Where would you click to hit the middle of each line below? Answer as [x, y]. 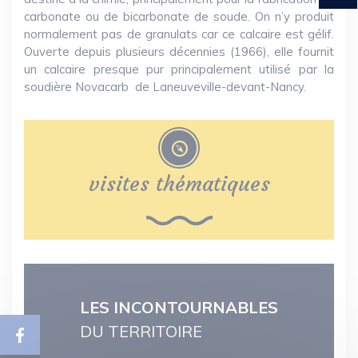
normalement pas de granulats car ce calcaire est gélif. [179, 34]
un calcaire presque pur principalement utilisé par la [179, 69]
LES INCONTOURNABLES [179, 307]
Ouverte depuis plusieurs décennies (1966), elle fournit [179, 52]
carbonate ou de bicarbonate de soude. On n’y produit [179, 16]
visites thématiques [179, 183]
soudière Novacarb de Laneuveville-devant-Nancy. [165, 87]
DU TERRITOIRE [141, 331]
